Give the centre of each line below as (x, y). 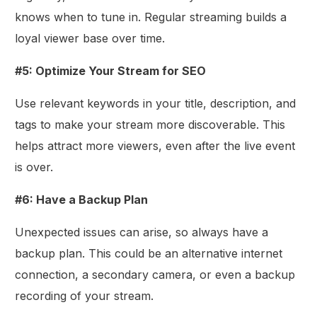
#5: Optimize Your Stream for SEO (111, 70)
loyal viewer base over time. (90, 38)
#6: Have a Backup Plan (82, 199)
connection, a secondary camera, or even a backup (155, 274)
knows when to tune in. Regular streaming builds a (151, 17)
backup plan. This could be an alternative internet (149, 253)
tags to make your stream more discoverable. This (150, 124)
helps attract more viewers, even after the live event (155, 145)
